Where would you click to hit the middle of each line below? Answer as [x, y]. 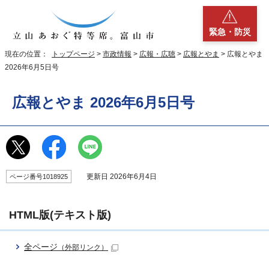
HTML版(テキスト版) [60, 215]
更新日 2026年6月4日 [117, 177]
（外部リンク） [83, 248]
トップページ [73, 54]
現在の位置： [28, 54]
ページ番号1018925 [39, 177]
